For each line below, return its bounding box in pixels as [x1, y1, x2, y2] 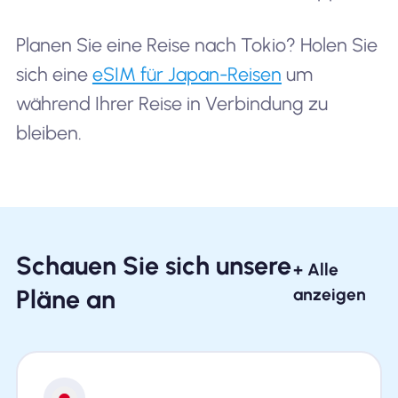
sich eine [15, 62, 92, 85]
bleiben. [15, 121, 82, 144]
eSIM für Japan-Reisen [92, 62, 282, 85]
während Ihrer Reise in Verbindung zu [15, 92, 328, 115]
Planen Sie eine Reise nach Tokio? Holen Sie [15, 33, 378, 56]
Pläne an [15, 284, 115, 315]
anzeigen [292, 284, 366, 306]
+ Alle [292, 259, 338, 281]
